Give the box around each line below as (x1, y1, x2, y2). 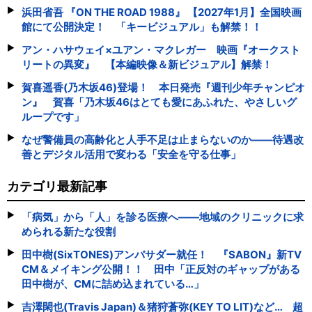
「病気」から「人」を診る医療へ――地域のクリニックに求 (22, 210, 304, 224)
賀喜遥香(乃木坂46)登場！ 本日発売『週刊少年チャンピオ (22, 81, 305, 94)
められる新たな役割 (22, 225, 116, 238)
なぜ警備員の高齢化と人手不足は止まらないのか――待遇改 (22, 133, 304, 146)
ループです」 (22, 110, 84, 123)
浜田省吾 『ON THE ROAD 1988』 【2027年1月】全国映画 (22, 6, 302, 19)
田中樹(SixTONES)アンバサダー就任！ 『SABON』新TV (22, 248, 302, 261)
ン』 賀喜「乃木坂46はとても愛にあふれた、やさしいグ (22, 95, 297, 109)
